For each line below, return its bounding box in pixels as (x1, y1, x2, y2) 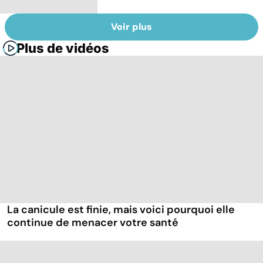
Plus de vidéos (16, 41, 109, 56)
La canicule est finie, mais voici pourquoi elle (7, 203, 235, 217)
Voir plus (111, 21, 152, 33)
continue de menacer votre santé (7, 215, 178, 230)
